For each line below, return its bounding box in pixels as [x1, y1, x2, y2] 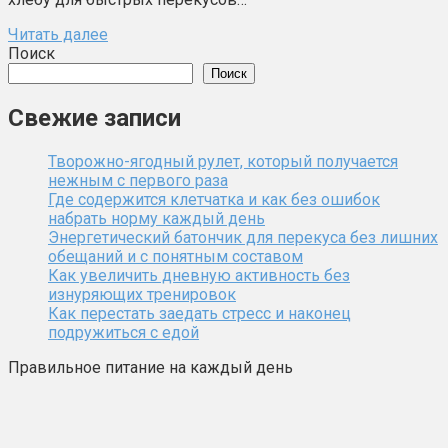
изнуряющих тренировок [48, 284, 236, 304]
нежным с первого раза [48, 170, 228, 190]
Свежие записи [8, 103, 181, 132]
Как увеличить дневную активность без [48, 265, 350, 285]
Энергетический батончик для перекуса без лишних [48, 227, 438, 247]
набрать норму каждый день [48, 208, 265, 228]
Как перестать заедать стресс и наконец [48, 303, 351, 323]
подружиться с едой [48, 322, 199, 342]
